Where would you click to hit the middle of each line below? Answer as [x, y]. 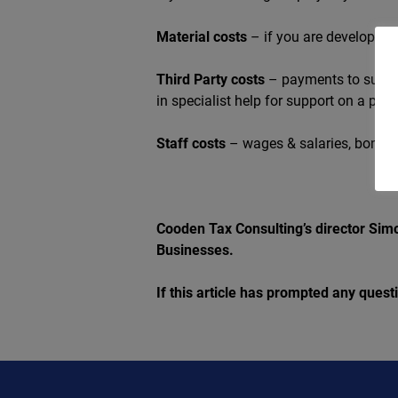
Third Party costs [211, 80]
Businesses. [195, 250]
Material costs [202, 37]
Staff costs [191, 143]
